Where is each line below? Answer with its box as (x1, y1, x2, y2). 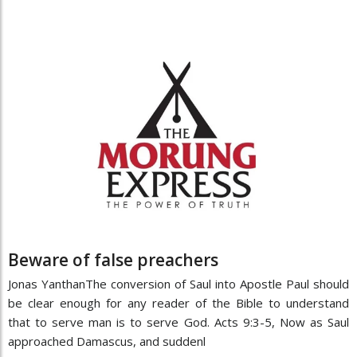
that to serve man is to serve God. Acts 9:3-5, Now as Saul (8, 314, 349, 331)
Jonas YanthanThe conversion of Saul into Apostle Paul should (8, 276, 349, 292)
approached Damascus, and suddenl (8, 333, 206, 350)
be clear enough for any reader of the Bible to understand (8, 295, 349, 312)
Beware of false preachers (8, 249, 218, 272)
